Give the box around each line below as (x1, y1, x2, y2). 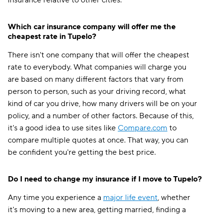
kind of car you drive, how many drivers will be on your (8, 99, 197, 109)
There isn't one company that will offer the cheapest (8, 50, 189, 60)
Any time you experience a (8, 193, 103, 202)
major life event (103, 193, 158, 202)
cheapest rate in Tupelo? (8, 32, 96, 41)
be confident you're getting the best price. (8, 147, 156, 157)
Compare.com (118, 123, 167, 133)
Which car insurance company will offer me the (8, 22, 176, 32)
